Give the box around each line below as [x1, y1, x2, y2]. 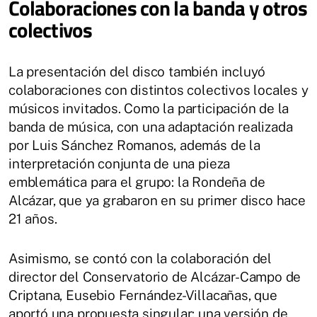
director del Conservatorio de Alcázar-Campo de [8, 268, 301, 284]
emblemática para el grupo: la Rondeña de [8, 173, 265, 190]
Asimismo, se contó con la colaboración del [8, 250, 272, 266]
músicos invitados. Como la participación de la [8, 100, 289, 116]
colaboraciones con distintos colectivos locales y [8, 81, 309, 98]
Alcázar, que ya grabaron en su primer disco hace [8, 192, 306, 208]
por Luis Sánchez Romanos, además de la [8, 137, 260, 153]
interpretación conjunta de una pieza [8, 155, 231, 171]
